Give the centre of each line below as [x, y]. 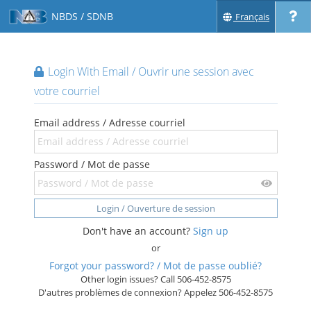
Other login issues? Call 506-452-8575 [155, 279]
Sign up [211, 231]
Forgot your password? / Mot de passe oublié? [155, 266]
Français [252, 17]
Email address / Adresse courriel [109, 123]
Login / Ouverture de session [155, 208]
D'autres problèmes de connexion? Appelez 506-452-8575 [155, 292]
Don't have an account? [138, 231]
